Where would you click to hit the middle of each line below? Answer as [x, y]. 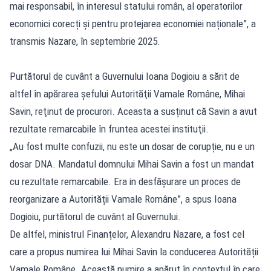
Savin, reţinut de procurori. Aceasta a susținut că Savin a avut [133, 111]
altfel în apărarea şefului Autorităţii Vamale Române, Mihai [127, 93]
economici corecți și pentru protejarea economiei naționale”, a [133, 23]
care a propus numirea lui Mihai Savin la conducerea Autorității [134, 251]
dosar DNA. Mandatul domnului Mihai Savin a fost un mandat [132, 164]
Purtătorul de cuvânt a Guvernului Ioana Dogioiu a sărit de [125, 76]
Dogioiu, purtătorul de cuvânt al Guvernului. [95, 216]
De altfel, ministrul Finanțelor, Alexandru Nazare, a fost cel [127, 234]
